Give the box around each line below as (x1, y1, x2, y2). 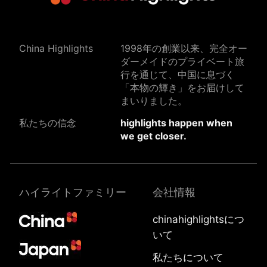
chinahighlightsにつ (153, 213, 245, 225)
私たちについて (153, 251, 224, 263)
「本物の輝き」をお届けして (120, 81, 244, 94)
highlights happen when (120, 116, 232, 129)
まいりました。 (120, 94, 187, 107)
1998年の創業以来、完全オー (120, 42, 247, 54)
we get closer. (120, 129, 187, 142)
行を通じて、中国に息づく (120, 68, 235, 80)
